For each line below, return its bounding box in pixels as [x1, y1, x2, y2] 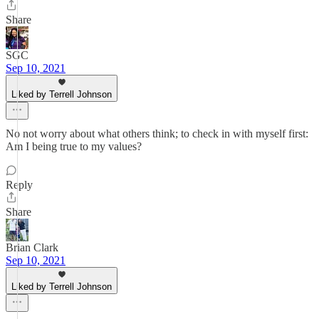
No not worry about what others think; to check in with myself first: [6, 127, 308, 140]
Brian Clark [6, 241, 58, 253]
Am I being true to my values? [6, 140, 142, 152]
